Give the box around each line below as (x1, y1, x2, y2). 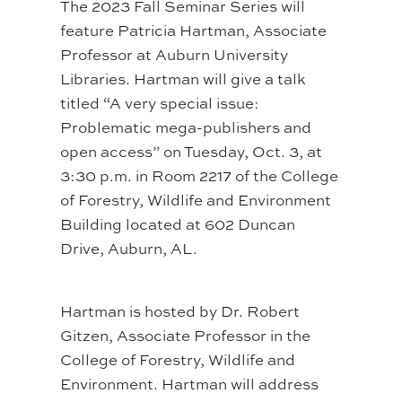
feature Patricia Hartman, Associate (60, 20, 328, 41)
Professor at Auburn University (60, 44, 289, 66)
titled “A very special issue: (60, 92, 260, 114)
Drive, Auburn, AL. (60, 238, 198, 259)
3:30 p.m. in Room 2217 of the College (60, 165, 339, 187)
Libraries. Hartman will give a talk (60, 68, 306, 90)
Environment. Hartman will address (60, 373, 319, 395)
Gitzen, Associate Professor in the (60, 325, 311, 346)
